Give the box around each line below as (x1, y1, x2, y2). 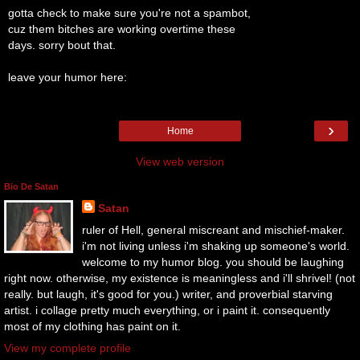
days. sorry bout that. (8, 38, 116, 51)
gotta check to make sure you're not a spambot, (8, 6, 251, 19)
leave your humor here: (8, 70, 127, 84)
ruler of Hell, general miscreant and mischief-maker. (81, 223, 345, 237)
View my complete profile (4, 342, 131, 355)
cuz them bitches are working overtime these (8, 22, 235, 35)
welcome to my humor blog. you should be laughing (81, 256, 344, 269)
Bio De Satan (4, 182, 59, 192)
